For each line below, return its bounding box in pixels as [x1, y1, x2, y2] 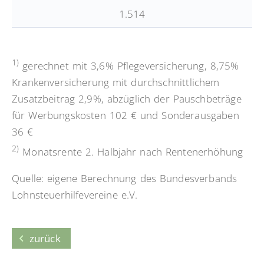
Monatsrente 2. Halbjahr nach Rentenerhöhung [19, 144, 243, 159]
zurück [29, 231, 61, 245]
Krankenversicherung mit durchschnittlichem [12, 75, 220, 90]
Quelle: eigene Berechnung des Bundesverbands [12, 171, 237, 185]
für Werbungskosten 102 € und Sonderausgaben [12, 108, 239, 123]
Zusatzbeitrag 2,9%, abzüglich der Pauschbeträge [12, 92, 242, 106]
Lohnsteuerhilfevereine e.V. [12, 187, 138, 202]
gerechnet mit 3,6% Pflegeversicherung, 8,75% [19, 59, 239, 73]
